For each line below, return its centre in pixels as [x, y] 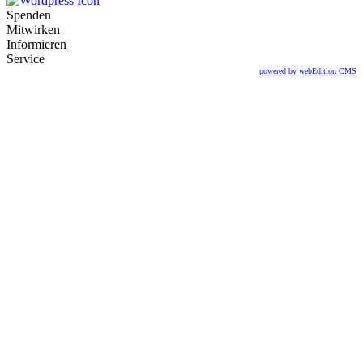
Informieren [36, 44]
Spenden [29, 15]
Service [26, 58]
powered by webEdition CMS [308, 70]
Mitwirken [33, 29]
